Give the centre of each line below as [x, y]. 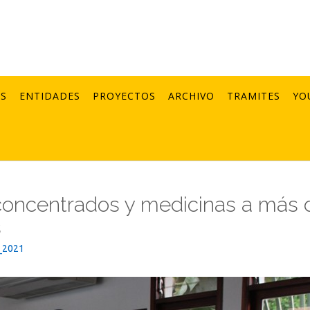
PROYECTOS [124, 96]
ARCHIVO [191, 96]
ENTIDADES [50, 96]
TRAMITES [254, 96]
